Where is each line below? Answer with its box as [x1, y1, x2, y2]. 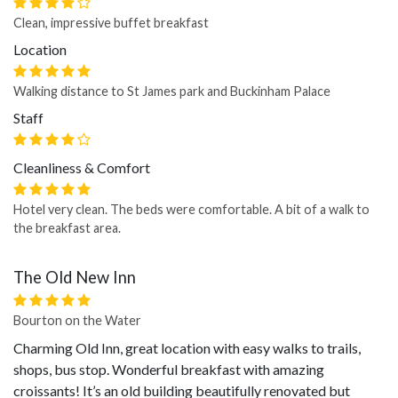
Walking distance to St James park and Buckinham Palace [13, 84, 330, 99]
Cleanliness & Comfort [13, 159, 150, 176]
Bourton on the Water [13, 313, 141, 328]
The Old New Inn [13, 267, 136, 287]
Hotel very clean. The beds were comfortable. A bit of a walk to [13, 202, 370, 217]
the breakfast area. [13, 220, 121, 235]
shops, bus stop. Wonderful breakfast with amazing [13, 361, 324, 378]
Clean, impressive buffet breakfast [13, 15, 209, 30]
